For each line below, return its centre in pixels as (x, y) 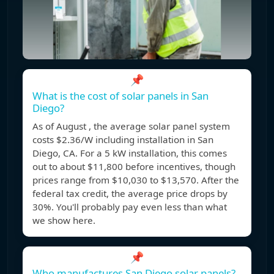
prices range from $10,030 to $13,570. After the (136, 180)
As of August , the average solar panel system (131, 126)
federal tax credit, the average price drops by (130, 194)
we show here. (64, 220)
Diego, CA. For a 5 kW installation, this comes (130, 153)
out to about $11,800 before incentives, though (134, 167)
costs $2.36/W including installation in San (123, 140)
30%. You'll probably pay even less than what (130, 207)
